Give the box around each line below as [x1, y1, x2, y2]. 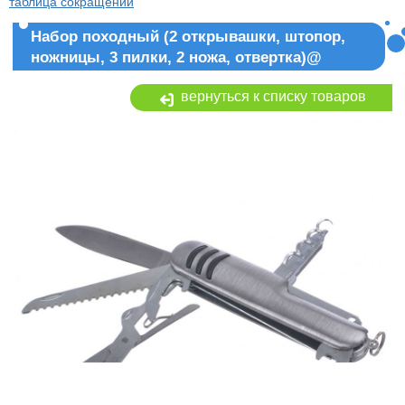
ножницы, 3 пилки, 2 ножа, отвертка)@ [31, 49, 322, 66]
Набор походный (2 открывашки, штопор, [31, 28, 345, 45]
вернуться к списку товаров [176, 89, 366, 104]
